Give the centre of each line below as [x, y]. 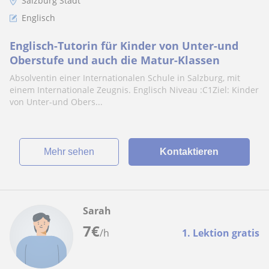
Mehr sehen [73, 152]
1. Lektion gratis [221, 233]
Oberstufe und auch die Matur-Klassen [115, 60]
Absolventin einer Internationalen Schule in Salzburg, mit [125, 78]
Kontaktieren [189, 152]
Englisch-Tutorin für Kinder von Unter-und [124, 46]
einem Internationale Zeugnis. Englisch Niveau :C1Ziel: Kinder [134, 90]
